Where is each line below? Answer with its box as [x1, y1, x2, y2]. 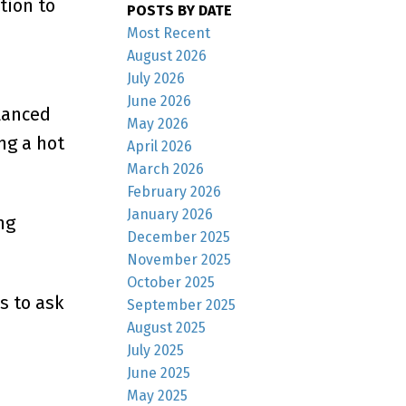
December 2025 [127, 227, 231, 246]
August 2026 [127, 46, 208, 64]
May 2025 [127, 386, 188, 404]
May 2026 [127, 114, 189, 132]
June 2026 [127, 92, 192, 110]
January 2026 [127, 205, 214, 223]
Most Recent [127, 24, 211, 42]
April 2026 [127, 137, 193, 155]
